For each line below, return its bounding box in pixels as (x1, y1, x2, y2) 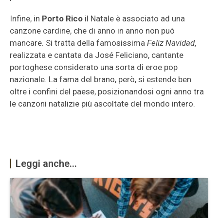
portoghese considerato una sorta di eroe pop (10, 62, 178, 72)
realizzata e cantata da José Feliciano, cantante (10, 50, 183, 60)
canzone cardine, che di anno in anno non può (10, 26, 175, 36)
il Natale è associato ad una (83, 14, 185, 23)
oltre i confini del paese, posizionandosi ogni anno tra (10, 87, 204, 96)
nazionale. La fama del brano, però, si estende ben (10, 74, 191, 84)
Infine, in (10, 14, 42, 23)
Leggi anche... (16, 158, 77, 169)
